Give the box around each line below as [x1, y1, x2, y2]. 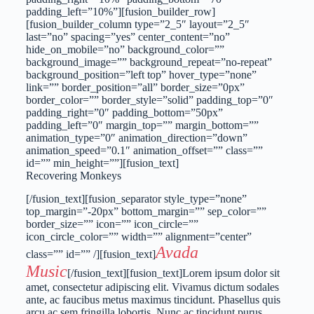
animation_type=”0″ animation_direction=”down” [25, 132, 247, 144]
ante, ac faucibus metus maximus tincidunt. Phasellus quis [25, 293, 280, 306]
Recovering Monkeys [25, 170, 121, 182]
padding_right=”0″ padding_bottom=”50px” [25, 107, 223, 119]
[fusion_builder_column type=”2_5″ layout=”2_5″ [25, 18, 250, 31]
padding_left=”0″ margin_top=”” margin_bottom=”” [25, 119, 259, 132]
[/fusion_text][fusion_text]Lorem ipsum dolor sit [67, 266, 280, 279]
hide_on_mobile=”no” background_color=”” [25, 43, 224, 56]
